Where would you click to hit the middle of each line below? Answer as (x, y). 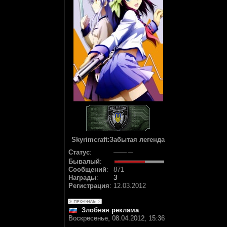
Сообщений (87, 169)
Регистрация (89, 186)
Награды (82, 178)
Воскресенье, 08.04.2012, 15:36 (117, 218)
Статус (79, 152)
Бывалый (84, 161)
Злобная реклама (110, 210)
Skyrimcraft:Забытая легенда (118, 140)
